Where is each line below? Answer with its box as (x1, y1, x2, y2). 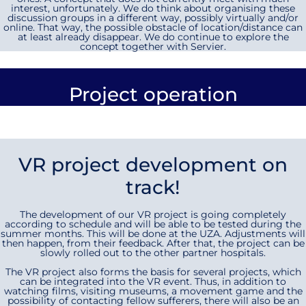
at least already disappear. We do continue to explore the (17, 31, 289, 43)
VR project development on (18, 153, 288, 176)
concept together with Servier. (80, 40, 226, 53)
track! (126, 176, 180, 199)
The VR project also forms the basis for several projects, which (5, 266, 301, 278)
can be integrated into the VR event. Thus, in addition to (20, 275, 286, 288)
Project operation (68, 83, 238, 106)
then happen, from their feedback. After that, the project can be (1, 237, 305, 249)
